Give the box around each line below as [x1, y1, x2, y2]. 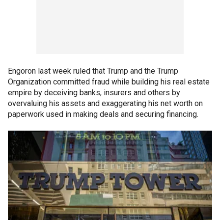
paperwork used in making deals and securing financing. [8, 110, 198, 119]
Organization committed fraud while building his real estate [8, 77, 210, 86]
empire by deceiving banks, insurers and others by [8, 88, 180, 97]
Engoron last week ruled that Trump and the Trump [8, 66, 178, 76]
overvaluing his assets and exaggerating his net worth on [8, 99, 203, 108]
